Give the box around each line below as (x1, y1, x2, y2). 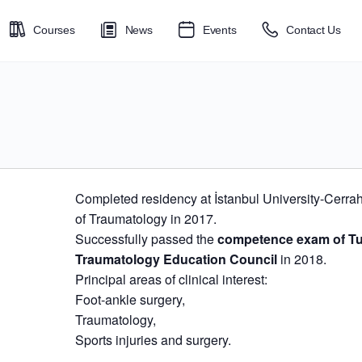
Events (202, 23, 237, 36)
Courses (33, 23, 75, 36)
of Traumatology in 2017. (75, 209, 217, 228)
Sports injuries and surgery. (75, 330, 232, 349)
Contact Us (286, 23, 341, 36)
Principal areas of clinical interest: (75, 270, 268, 288)
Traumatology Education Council (75, 250, 281, 268)
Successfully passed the (75, 229, 218, 248)
